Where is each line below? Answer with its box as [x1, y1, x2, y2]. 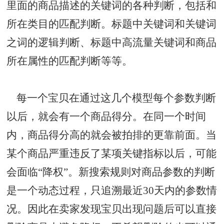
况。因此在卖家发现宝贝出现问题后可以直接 [6, 203, 217, 214]
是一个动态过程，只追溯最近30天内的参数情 [6, 184, 217, 196]
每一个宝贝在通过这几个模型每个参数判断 [6, 92, 216, 103]
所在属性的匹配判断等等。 [6, 55, 133, 66]
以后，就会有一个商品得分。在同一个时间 [6, 110, 206, 122]
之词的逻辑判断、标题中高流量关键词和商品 [6, 36, 217, 48]
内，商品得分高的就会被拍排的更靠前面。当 [6, 129, 217, 140]
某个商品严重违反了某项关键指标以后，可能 [6, 147, 217, 159]
